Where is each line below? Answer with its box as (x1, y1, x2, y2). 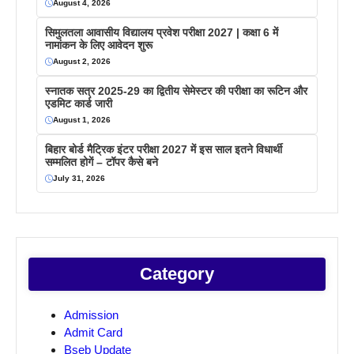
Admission (64, 308, 119, 322)
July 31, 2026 (53, 174, 105, 183)
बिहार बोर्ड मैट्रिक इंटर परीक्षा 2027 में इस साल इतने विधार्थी (45, 143, 282, 156)
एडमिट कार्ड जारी (45, 97, 112, 111)
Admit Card (64, 326, 122, 340)
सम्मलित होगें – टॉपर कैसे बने (45, 156, 158, 169)
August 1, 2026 (53, 115, 111, 125)
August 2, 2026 (53, 57, 111, 66)
